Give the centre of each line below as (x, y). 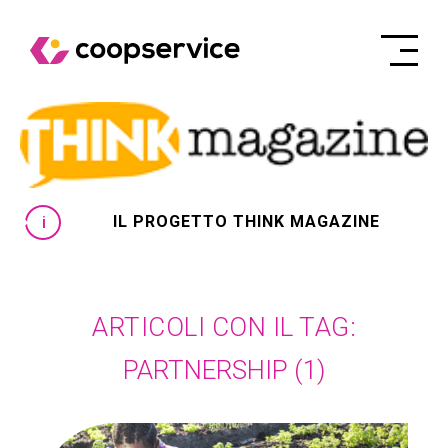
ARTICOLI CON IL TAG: (224, 327)
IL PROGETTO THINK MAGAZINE (246, 221)
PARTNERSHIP (205, 370)
